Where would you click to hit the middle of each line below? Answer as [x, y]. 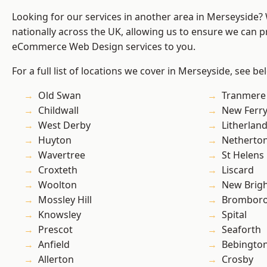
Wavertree [62, 155]
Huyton [55, 140]
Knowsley [60, 215]
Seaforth [241, 230]
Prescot [55, 230]
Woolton [58, 185]
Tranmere [244, 96]
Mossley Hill [65, 200]
